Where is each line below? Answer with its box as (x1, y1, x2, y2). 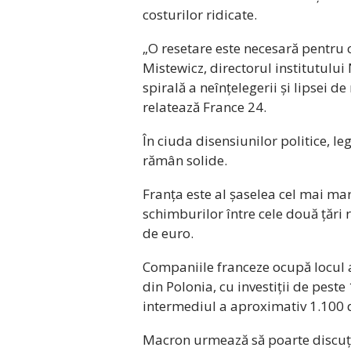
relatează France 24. (143, 97, 266, 116)
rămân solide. (143, 150, 227, 169)
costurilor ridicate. (143, 5, 257, 24)
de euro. (143, 223, 194, 242)
